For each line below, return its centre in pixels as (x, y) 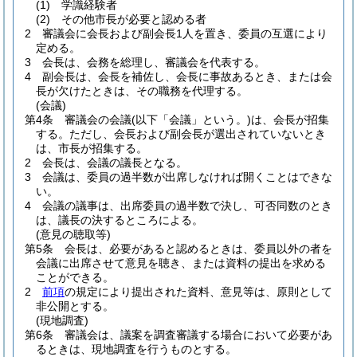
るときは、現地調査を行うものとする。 (136, 349)
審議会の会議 (98, 120)
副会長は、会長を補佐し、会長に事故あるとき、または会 (187, 76)
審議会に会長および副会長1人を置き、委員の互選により (185, 33)
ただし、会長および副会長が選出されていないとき (198, 134)
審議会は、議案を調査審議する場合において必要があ (198, 335)
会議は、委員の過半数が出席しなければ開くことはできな (187, 177)
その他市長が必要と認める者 (134, 19)
